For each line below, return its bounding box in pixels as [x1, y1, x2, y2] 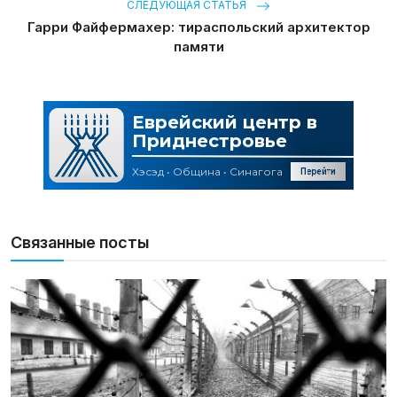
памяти [173, 38, 224, 55]
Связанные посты [11, 233, 149, 252]
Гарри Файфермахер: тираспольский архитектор [27, 19, 370, 35]
